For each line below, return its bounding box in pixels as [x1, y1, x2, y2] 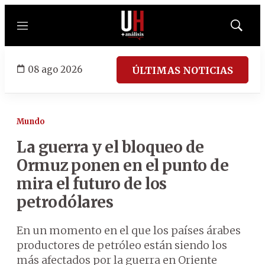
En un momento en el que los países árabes [17, 224, 241, 237]
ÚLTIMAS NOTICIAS [132, 64, 233, 76]
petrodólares [17, 192, 113, 212]
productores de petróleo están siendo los [17, 238, 227, 252]
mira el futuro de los [17, 174, 167, 193]
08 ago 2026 [28, 63, 82, 75]
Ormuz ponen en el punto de [17, 156, 228, 175]
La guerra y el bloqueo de [17, 137, 204, 157]
